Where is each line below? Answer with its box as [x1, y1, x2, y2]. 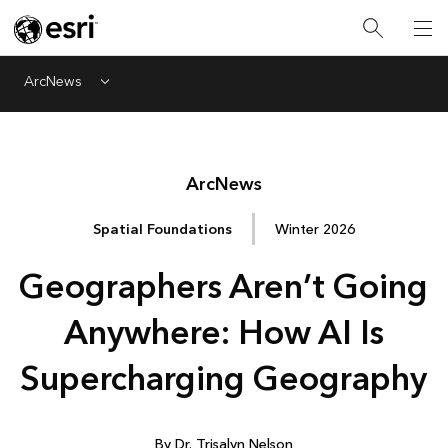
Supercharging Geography [20, 351, 428, 409]
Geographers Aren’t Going [19, 259, 429, 317]
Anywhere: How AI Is [63, 305, 384, 363]
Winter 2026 [274, 216, 355, 242]
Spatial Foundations [92, 216, 232, 242]
